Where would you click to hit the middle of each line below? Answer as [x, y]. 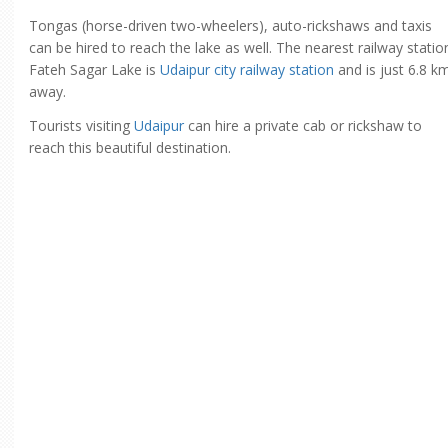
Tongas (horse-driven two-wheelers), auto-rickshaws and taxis [230, 25]
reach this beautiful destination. [130, 147]
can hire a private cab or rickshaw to [303, 125]
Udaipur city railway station [247, 69]
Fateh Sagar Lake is [94, 69]
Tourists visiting [81, 125]
